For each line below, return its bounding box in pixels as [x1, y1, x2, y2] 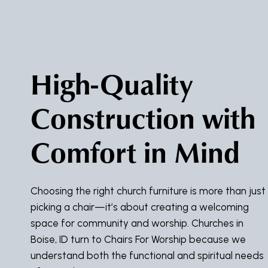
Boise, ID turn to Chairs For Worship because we [31, 233, 246, 245]
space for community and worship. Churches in [31, 217, 243, 229]
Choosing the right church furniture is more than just [31, 185, 266, 197]
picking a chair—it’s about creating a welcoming [31, 201, 249, 213]
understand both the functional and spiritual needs [31, 249, 264, 261]
